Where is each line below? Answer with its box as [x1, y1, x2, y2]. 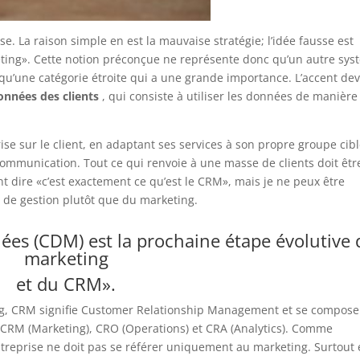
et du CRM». [16, 271, 117, 296]
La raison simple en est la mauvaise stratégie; [18, 32, 265, 48]
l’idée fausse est [268, 32, 354, 48]
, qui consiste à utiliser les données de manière [102, 88, 358, 104]
